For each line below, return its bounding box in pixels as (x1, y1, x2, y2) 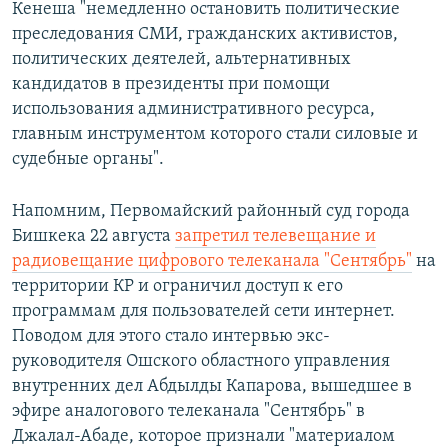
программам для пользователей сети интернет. (12, 302, 395, 322)
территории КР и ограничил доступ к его (12, 277, 343, 297)
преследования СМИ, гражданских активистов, (12, 25, 398, 45)
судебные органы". (12, 150, 164, 170)
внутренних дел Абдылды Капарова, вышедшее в (12, 377, 412, 397)
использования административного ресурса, (12, 100, 375, 120)
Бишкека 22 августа (12, 227, 175, 247)
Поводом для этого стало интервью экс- (12, 327, 330, 347)
